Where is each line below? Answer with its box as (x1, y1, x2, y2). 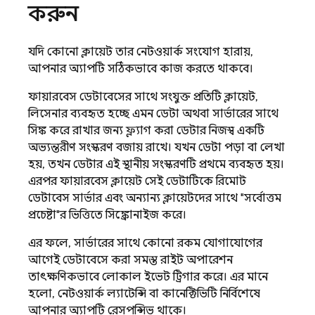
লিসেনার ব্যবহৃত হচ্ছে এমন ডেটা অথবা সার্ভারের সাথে (28, 107, 278, 121)
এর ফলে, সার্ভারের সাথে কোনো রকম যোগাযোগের (28, 236, 262, 250)
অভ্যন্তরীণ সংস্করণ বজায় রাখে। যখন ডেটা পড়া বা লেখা (28, 141, 285, 155)
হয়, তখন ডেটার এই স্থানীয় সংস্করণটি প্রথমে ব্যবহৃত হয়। (28, 157, 284, 172)
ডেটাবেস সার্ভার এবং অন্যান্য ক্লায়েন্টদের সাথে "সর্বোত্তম (28, 191, 281, 205)
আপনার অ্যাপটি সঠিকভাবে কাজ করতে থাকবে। (28, 62, 253, 76)
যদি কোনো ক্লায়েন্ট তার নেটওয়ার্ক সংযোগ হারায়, (28, 45, 253, 59)
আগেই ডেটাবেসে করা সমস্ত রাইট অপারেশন (28, 253, 233, 267)
